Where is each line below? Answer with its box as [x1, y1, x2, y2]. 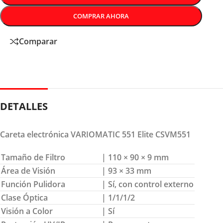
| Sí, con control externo [102, 178, 194, 190]
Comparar [19, 36, 57, 47]
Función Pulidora [1, 178, 65, 190]
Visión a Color [1, 205, 53, 217]
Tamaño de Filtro [1, 151, 65, 163]
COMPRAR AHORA [73, 11, 129, 21]
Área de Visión [1, 165, 55, 176]
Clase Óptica [1, 192, 48, 203]
